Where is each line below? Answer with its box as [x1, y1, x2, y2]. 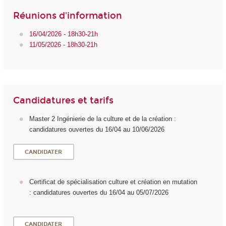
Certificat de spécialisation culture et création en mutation [29, 178, 197, 186]
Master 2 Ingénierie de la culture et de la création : [29, 115, 176, 123]
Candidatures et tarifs [13, 94, 114, 106]
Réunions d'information [13, 10, 122, 21]
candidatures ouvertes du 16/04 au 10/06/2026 [29, 126, 166, 134]
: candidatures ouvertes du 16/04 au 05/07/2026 [29, 188, 168, 196]
